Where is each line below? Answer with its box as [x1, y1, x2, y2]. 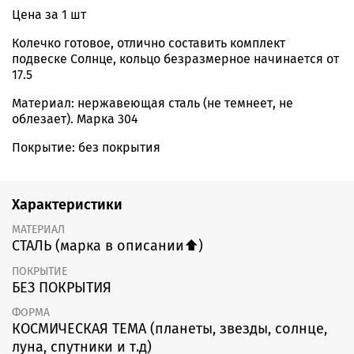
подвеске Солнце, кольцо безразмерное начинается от [12, 51, 339, 67]
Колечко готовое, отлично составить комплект [12, 36, 285, 51]
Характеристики [12, 195, 122, 213]
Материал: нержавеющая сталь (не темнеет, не [12, 96, 293, 111]
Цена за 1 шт [12, 7, 86, 23]
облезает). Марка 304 [12, 111, 138, 127]
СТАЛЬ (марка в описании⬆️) [12, 237, 203, 255]
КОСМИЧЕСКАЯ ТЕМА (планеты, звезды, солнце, [12, 319, 327, 337]
